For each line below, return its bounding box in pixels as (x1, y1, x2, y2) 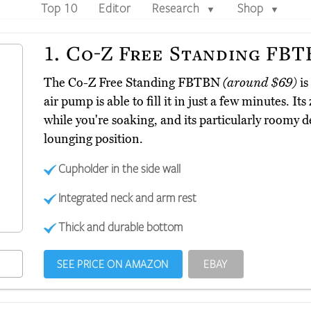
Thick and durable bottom (58, 219, 183, 235)
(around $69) (222, 75, 297, 91)
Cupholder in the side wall (58, 160, 181, 176)
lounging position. (43, 131, 143, 147)
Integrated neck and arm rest (58, 190, 197, 205)
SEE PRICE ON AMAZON (57, 257, 169, 271)
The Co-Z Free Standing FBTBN (43, 75, 223, 91)
